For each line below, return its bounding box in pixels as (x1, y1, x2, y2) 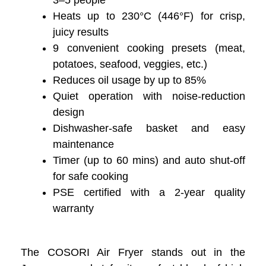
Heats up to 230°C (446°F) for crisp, (53, 10, 245, 23)
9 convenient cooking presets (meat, (53, 42, 245, 55)
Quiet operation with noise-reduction (53, 90, 245, 103)
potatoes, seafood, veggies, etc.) (53, 58, 207, 71)
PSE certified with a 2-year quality (53, 186, 245, 199)
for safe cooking (53, 170, 128, 183)
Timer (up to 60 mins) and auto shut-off (53, 154, 245, 167)
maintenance (53, 138, 114, 151)
